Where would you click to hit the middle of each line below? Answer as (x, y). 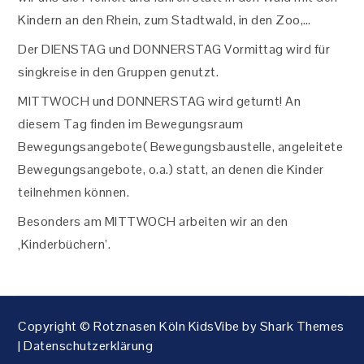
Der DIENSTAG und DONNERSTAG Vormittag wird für (174, 49)
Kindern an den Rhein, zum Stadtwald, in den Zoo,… (165, 20)
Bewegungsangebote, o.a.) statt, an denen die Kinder (171, 169)
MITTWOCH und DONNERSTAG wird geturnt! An (160, 101)
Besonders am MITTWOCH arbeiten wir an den (153, 221)
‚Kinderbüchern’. (65, 244)
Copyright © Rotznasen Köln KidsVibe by (139, 326)
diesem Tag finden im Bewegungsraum (131, 124)
